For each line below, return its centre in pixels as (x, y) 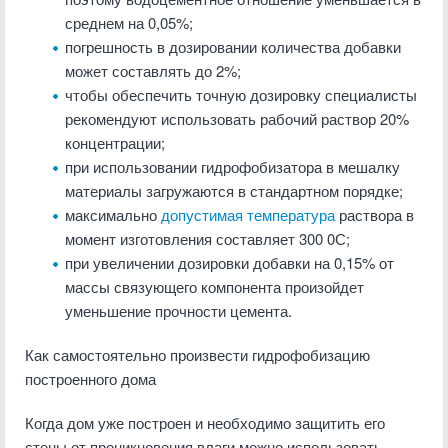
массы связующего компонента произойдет (214, 286)
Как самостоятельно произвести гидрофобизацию (197, 354)
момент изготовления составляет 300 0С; (207, 238)
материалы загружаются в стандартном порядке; (234, 190)
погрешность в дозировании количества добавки (233, 46)
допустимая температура (248, 214)
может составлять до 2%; (153, 70)
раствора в (374, 214)
